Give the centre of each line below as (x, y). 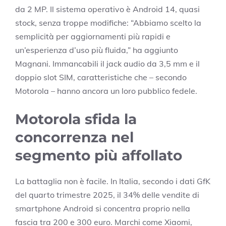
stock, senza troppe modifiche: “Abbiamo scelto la (108, 23)
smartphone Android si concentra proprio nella (103, 209)
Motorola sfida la (76, 119)
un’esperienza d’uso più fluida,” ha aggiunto (97, 50)
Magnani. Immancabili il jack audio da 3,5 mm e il (107, 64)
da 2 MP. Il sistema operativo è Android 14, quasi (107, 9)
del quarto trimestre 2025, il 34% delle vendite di (107, 195)
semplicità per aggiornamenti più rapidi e (93, 37)
